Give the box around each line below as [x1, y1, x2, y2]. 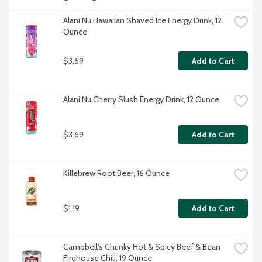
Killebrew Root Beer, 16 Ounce [63, 168, 170, 179]
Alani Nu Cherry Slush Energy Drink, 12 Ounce [63, 94, 219, 105]
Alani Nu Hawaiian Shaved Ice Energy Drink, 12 [63, 15, 222, 26]
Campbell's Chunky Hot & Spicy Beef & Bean [63, 242, 220, 253]
